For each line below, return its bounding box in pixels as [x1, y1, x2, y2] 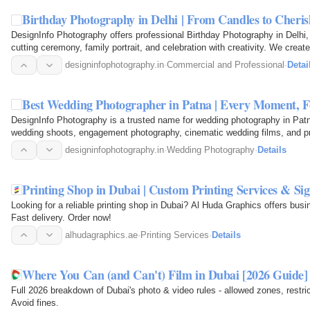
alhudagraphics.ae [65, 229, 138, 240]
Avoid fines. [11, 297, 59, 308]
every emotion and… [11, 139, 94, 150]
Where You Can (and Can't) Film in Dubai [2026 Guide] [22, 265, 308, 284]
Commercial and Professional [167, 60, 284, 71]
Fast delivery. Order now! [11, 212, 111, 223]
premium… [11, 55, 55, 66]
